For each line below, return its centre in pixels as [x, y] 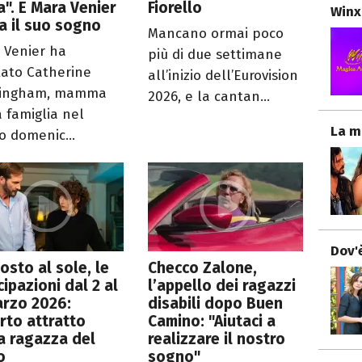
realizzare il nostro [217, 339]
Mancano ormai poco [216, 33]
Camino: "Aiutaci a [212, 321]
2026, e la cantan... [209, 96]
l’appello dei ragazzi [222, 285]
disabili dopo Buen [216, 303]
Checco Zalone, [203, 267]
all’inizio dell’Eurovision [223, 75]
